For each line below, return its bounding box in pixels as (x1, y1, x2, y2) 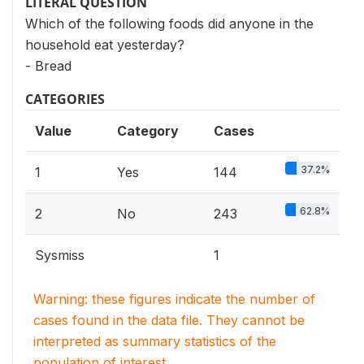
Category (117, 123, 179, 139)
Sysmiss (35, 247, 84, 263)
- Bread (25, 58, 71, 74)
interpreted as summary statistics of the (33, 333, 276, 349)
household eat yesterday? (25, 37, 184, 53)
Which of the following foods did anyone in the (25, 15, 314, 32)
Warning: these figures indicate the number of (33, 291, 315, 307)
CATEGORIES (25, 90, 105, 108)
